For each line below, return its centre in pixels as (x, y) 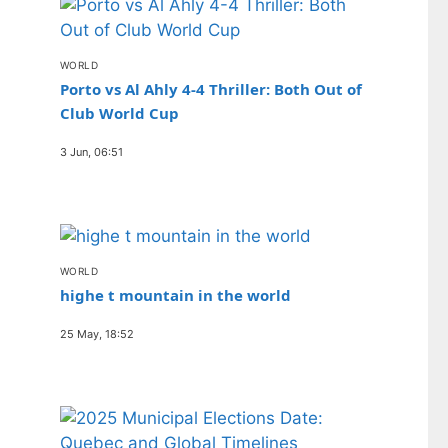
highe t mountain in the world (175, 295)
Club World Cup (119, 113)
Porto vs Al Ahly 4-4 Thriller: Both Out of (211, 89)
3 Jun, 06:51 (91, 152)
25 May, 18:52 (97, 334)
